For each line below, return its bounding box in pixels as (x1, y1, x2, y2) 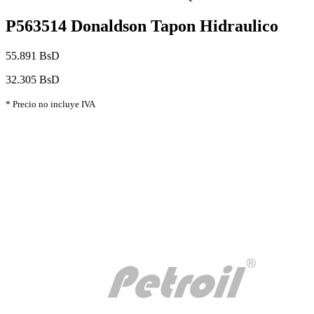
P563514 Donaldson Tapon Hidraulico (6, 17, 278, 36)
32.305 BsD (6, 74, 60, 86)
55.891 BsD (6, 50, 60, 62)
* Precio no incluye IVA (6, 99, 95, 110)
